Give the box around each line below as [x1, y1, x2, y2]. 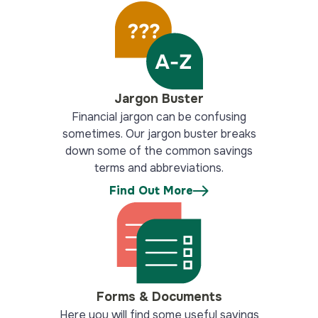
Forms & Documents [96, 289, 222, 305]
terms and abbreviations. [94, 160, 224, 175]
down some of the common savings [65, 143, 253, 158]
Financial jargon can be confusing [72, 109, 246, 124]
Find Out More [109, 183, 193, 198]
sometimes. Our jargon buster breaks [62, 126, 256, 141]
